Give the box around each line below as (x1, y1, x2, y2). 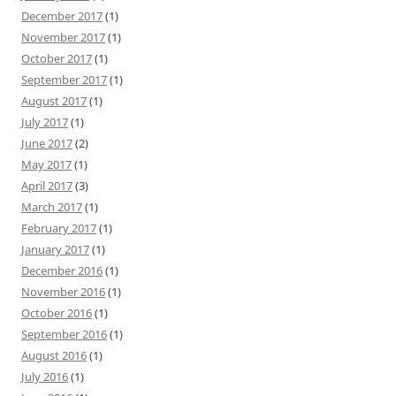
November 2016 (21, 283, 105, 300)
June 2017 (21, 134, 72, 151)
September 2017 (21, 71, 107, 88)
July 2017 (21, 113, 68, 130)
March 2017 (21, 198, 82, 215)
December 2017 (21, 7, 103, 24)
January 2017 (21, 240, 89, 257)
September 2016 (21, 325, 107, 342)
